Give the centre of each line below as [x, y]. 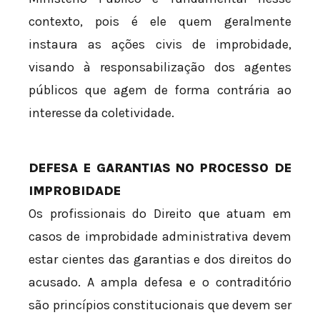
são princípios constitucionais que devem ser [160, 305]
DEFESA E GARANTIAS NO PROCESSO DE [160, 168]
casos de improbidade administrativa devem [160, 237]
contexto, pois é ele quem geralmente [160, 22]
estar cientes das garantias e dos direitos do [160, 260]
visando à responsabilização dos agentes [160, 67]
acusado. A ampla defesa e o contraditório [160, 282]
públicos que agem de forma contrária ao [160, 90]
